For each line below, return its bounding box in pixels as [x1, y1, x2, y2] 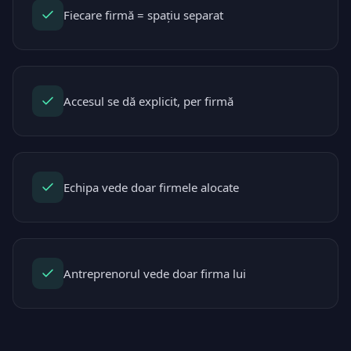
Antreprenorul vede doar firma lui [63, 266, 246, 281]
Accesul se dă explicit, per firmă [63, 93, 233, 109]
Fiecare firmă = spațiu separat [63, 7, 223, 23]
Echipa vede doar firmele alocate [63, 179, 239, 195]
